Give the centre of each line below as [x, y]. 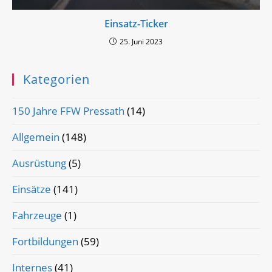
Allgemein [36, 137]
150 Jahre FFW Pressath [68, 110]
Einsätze [32, 189]
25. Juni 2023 [141, 41]
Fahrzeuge [37, 215]
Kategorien [56, 79]
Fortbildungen [45, 241]
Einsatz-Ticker [136, 23]
